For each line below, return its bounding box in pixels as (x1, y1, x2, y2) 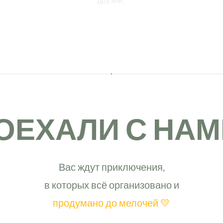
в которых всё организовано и (44, 178, 179, 191)
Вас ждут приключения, (58, 160, 165, 173)
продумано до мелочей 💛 (53, 196, 170, 209)
